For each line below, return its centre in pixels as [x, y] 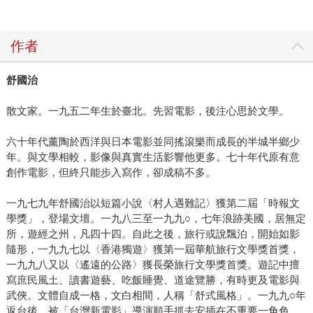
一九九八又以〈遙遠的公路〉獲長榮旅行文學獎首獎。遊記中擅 [153, 265]
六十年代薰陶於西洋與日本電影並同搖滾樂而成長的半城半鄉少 [153, 142]
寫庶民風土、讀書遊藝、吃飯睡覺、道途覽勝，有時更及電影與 [153, 280]
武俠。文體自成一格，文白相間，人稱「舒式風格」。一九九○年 [156, 296]
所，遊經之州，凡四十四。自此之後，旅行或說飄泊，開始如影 [153, 234]
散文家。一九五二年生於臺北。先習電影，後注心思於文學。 [147, 111]
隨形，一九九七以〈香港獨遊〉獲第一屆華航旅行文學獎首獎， [153, 249]
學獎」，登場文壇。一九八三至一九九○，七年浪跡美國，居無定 [156, 219]
